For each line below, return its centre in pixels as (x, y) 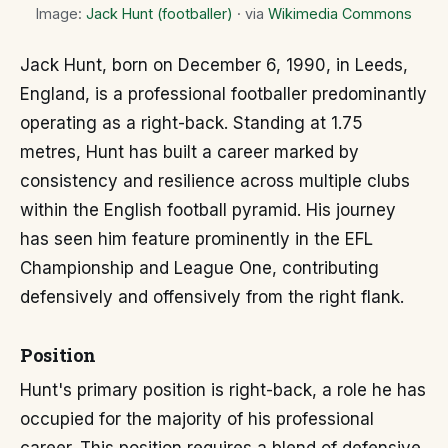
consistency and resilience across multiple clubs (215, 181)
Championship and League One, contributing (199, 268)
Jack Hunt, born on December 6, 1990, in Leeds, (214, 65)
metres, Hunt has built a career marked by (189, 152)
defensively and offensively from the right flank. (212, 297)
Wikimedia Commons (340, 13)
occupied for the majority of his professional (197, 419)
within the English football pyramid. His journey (208, 210)
